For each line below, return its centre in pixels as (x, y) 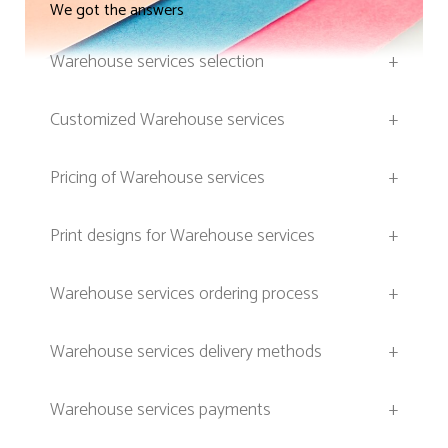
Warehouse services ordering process (184, 294)
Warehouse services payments (160, 410)
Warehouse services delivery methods (186, 352)
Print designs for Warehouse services (182, 236)
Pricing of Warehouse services (157, 178)
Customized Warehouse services (167, 120)
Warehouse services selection (157, 62)
